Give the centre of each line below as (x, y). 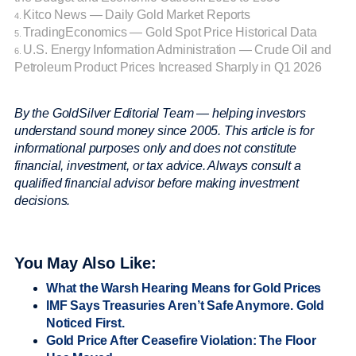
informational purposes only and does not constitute (156, 148)
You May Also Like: (85, 263)
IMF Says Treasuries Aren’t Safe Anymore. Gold (186, 305)
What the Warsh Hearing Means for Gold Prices (184, 288)
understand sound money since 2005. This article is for (164, 130)
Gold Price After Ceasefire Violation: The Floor (181, 340)
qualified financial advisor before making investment (157, 183)
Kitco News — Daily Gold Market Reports (137, 14)
